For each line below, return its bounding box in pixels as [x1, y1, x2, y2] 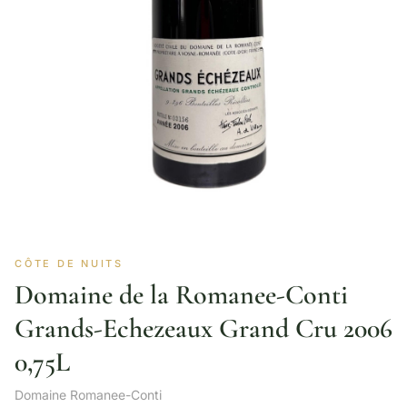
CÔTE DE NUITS [15, 257, 124, 270]
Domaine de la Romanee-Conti [15, 278, 348, 312]
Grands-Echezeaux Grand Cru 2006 [15, 312, 392, 345]
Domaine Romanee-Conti [15, 387, 162, 402]
